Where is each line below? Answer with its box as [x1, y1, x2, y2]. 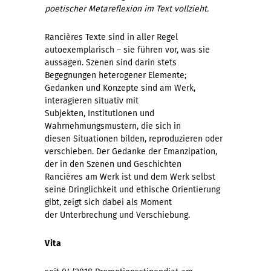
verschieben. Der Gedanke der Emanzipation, [45, 146, 217, 157]
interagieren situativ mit [45, 95, 139, 106]
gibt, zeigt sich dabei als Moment [45, 197, 172, 207]
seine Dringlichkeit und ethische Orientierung [45, 184, 220, 195]
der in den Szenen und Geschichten [45, 158, 181, 169]
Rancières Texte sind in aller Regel [45, 31, 178, 42]
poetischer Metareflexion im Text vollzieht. [45, 3, 209, 14]
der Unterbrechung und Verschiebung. [45, 209, 190, 220]
